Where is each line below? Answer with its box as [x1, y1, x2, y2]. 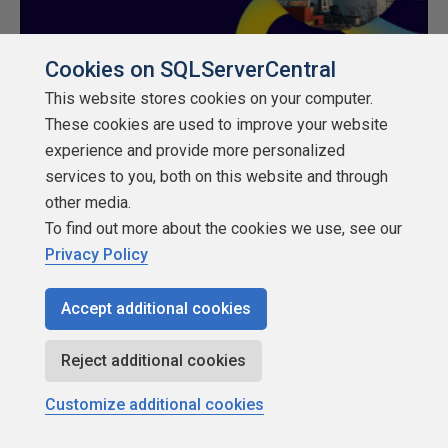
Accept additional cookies [60, 299, 251, 318]
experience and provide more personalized [44, 141, 345, 160]
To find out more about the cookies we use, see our [44, 219, 402, 238]
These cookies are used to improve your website [44, 115, 388, 134]
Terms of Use [166, 283, 262, 302]
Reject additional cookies [60, 351, 246, 370]
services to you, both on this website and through [44, 167, 388, 186]
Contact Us [176, 237, 252, 256]
